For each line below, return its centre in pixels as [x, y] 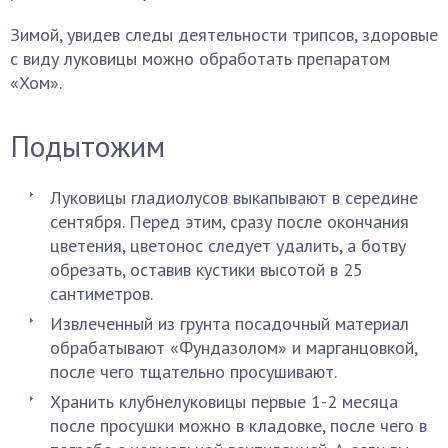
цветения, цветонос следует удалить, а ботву [228, 245]
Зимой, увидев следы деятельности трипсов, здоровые [224, 34]
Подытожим [87, 145]
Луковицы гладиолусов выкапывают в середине [234, 197]
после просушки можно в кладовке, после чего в [238, 425]
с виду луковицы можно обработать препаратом [200, 58]
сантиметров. [101, 293]
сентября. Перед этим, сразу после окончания [229, 221]
